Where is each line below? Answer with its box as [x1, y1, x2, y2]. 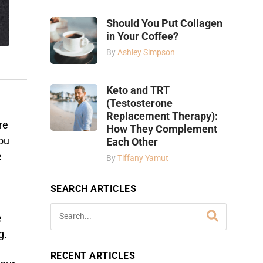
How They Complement [106, 123, 217, 135]
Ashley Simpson [117, 47, 175, 58]
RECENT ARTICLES [50, 249, 136, 261]
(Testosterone [106, 97, 173, 109]
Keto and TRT [106, 84, 170, 96]
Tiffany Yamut [117, 153, 168, 163]
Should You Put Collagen [106, 17, 222, 29]
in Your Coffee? [106, 30, 178, 42]
